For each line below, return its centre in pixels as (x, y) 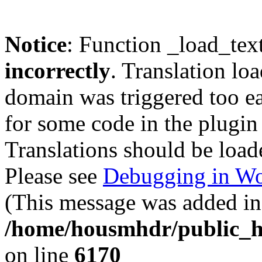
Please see (54, 176)
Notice (36, 44)
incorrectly (58, 70)
